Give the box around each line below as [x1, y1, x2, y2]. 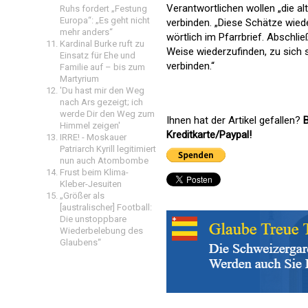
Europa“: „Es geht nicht [60, 15, 150, 25]
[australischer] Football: [60, 202, 152, 212]
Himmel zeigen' [60, 120, 120, 131]
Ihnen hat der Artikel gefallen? [166, 114, 303, 126]
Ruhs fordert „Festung [60, 3, 147, 14]
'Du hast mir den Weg [60, 85, 144, 96]
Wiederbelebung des [60, 225, 143, 236]
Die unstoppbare [60, 214, 126, 224]
